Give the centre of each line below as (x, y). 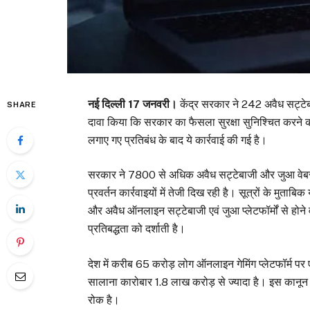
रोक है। (104, 300)
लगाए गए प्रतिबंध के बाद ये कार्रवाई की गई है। (178, 140)
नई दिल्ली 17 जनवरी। (133, 104)
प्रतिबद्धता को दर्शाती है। (137, 229)
